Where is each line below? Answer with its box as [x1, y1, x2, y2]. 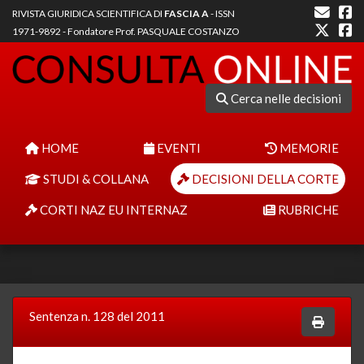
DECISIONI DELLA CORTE [189, 171, 339, 186]
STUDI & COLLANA [41, 171, 149, 186]
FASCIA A [164, 7, 209, 19]
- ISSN [209, 7, 235, 19]
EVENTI [154, 140, 201, 155]
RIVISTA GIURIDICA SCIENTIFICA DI [12, 7, 164, 19]
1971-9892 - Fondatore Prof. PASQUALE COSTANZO [12, 25, 240, 37]
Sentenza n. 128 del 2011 [29, 308, 165, 323]
